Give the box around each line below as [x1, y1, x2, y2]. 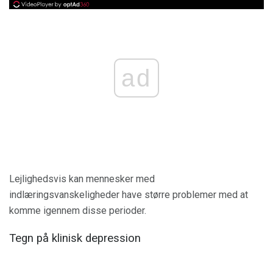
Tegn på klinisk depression [9, 231, 141, 245]
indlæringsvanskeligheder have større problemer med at [9, 189, 248, 201]
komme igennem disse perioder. [9, 205, 146, 217]
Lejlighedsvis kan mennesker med [9, 173, 155, 185]
